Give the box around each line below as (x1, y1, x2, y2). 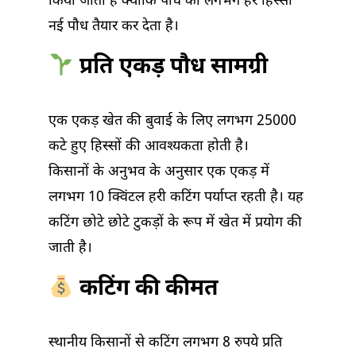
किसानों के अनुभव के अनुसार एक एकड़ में (48, 163, 269, 182)
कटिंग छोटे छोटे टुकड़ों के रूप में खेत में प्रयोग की (48, 214, 302, 233)
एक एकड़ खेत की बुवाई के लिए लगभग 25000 (48, 112, 296, 131)
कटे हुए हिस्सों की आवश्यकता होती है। (48, 137, 249, 157)
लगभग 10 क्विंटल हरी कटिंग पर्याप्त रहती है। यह (48, 188, 304, 207)
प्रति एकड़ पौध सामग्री (73, 53, 268, 83)
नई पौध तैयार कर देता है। (48, 17, 179, 37)
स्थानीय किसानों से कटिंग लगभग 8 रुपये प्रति (48, 334, 282, 353)
